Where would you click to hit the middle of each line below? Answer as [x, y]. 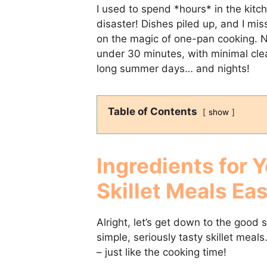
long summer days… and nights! [173, 68]
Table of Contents [153, 111]
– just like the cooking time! [162, 252]
